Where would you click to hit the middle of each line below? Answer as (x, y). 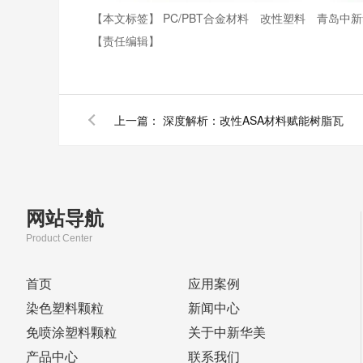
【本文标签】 (127, 18)
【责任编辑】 (126, 41)
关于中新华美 (227, 333)
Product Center (59, 238)
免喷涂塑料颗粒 (71, 333)
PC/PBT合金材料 (207, 18)
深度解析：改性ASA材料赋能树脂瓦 (253, 120)
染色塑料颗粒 (65, 308)
